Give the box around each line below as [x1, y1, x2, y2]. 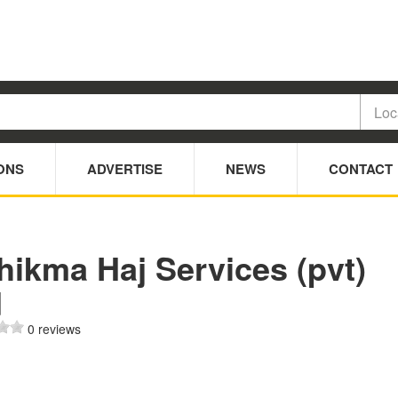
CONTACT [329, 159, 393, 179]
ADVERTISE [87, 159, 163, 179]
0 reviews [27, 320, 81, 338]
